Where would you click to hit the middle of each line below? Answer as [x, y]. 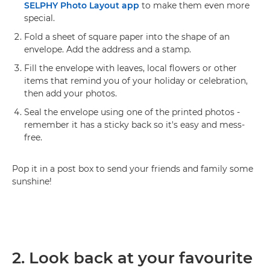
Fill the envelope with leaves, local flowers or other [130, 68]
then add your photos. [71, 93]
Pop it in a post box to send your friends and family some [133, 168]
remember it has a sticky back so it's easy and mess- [134, 124]
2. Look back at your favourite [132, 258]
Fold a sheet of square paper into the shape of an [127, 36]
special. [39, 18]
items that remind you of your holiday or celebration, [136, 80]
